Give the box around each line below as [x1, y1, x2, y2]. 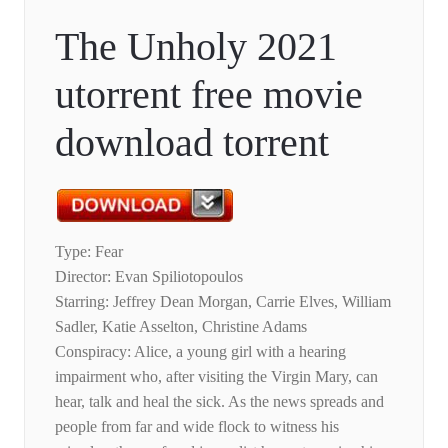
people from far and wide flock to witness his [55, 418, 339, 436]
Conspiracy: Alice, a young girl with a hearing [55, 343, 346, 361]
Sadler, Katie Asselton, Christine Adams [55, 318, 307, 336]
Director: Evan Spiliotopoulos [55, 268, 243, 286]
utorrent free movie [55, 72, 363, 118]
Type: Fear [55, 243, 123, 261]
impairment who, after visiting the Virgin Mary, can [55, 368, 378, 386]
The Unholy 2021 [55, 24, 337, 70]
